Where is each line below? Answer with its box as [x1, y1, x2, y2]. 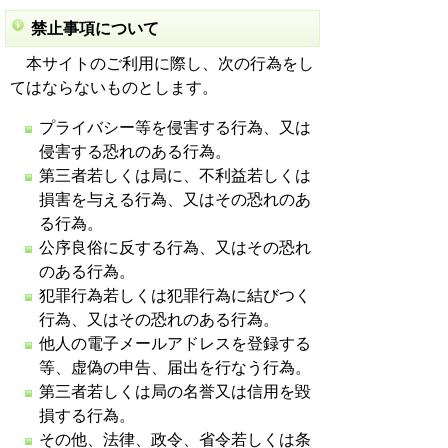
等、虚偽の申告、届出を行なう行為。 [39, 359, 311, 376]
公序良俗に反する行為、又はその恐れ [39, 239, 311, 256]
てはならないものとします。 [10, 79, 218, 96]
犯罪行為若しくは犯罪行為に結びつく [39, 287, 311, 304]
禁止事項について [31, 20, 159, 37]
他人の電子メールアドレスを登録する [39, 335, 311, 352]
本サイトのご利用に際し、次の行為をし [10, 55, 314, 72]
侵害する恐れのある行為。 [39, 143, 231, 160]
